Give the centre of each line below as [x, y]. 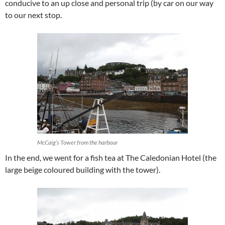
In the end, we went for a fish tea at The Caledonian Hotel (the [111, 158]
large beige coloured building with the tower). [83, 170]
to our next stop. [33, 15]
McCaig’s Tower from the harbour [77, 143]
